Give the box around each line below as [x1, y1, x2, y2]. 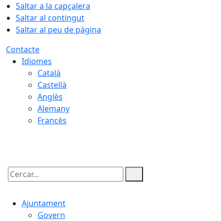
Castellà [37, 79, 67, 90]
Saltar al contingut [16, 12, 84, 23]
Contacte [6, 44, 39, 55]
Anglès [37, 91, 63, 102]
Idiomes [22, 56, 52, 67]
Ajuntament [22, 198, 66, 209]
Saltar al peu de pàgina [16, 24, 101, 35]
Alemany [37, 103, 70, 114]
